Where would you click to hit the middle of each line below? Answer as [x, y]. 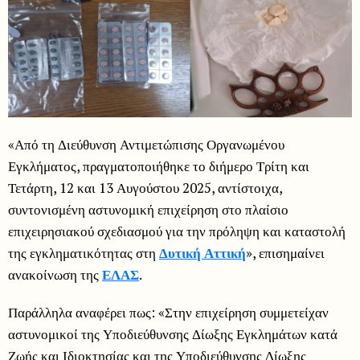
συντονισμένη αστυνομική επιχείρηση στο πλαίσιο [148, 210]
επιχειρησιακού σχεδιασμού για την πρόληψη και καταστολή [177, 231]
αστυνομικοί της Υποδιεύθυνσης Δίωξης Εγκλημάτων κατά [173, 334]
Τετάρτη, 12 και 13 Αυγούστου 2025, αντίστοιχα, [145, 188]
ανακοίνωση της [55, 275]
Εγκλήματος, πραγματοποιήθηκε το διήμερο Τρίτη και [159, 166]
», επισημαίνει [285, 253]
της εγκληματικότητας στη [84, 253]
